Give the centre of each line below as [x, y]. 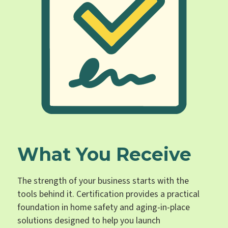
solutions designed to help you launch [89, 220]
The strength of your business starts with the [103, 181]
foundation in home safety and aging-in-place [104, 207]
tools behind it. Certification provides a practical [109, 194]
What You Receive [105, 154]
